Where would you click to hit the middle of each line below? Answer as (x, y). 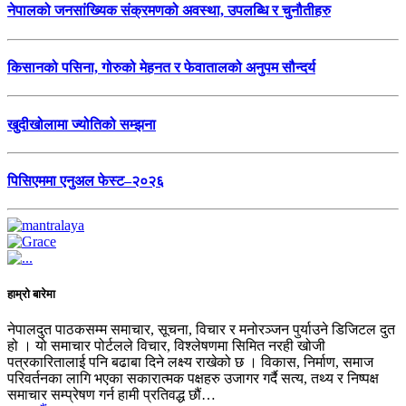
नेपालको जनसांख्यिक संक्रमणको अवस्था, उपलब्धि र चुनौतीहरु (169, 11)
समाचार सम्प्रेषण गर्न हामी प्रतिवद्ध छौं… (111, 394)
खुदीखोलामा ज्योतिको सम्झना (82, 124)
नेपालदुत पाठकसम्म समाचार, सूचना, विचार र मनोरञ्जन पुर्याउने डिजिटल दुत (201, 329)
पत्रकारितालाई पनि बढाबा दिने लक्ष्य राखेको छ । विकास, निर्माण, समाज (190, 362)
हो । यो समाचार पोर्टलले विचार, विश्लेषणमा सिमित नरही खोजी (166, 345)
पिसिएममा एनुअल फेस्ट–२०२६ (86, 181)
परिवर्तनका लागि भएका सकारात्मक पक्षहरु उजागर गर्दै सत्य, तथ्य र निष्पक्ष (193, 378)
